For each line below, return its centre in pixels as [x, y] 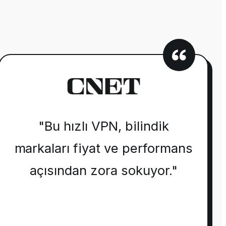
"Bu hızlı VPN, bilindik [103, 126]
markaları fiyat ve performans [104, 148]
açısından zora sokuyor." [103, 171]
